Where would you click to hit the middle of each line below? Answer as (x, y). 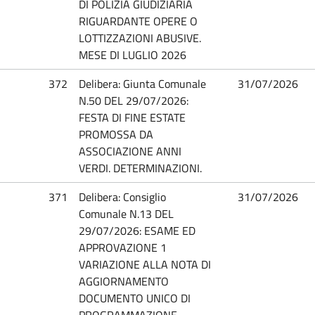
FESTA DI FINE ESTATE (132, 117)
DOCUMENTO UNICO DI (135, 298)
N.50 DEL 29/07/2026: (134, 100)
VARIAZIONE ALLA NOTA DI (145, 264)
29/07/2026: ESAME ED (137, 230)
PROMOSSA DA (116, 134)
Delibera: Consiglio (122, 197)
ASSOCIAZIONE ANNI (130, 151)
